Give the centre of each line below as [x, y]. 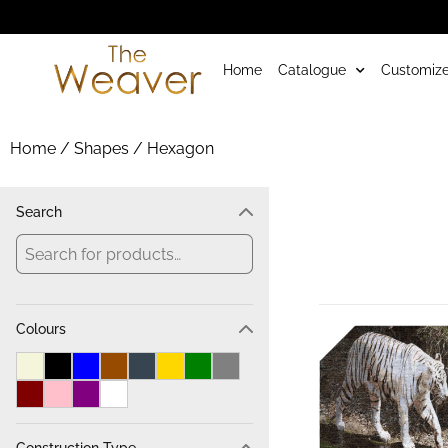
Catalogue [312, 70]
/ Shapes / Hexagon [135, 148]
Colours [41, 329]
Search [39, 211]
